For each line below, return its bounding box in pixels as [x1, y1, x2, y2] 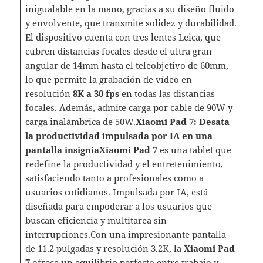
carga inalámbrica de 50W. [25, 115, 136, 127]
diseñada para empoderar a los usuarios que [25, 200, 212, 212]
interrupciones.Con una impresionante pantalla [25, 228, 226, 240]
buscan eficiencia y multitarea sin [25, 214, 167, 226]
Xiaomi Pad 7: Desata [135, 115, 230, 127]
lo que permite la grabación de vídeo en [25, 73, 192, 85]
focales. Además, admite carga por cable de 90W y [25, 101, 232, 113]
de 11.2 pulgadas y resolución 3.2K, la [25, 242, 184, 254]
